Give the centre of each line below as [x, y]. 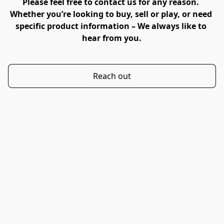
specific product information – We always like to [111, 26]
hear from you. [112, 38]
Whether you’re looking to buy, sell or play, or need [111, 14]
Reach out [112, 76]
